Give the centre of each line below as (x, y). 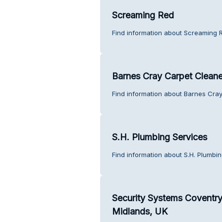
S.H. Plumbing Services (159, 137)
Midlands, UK (139, 211)
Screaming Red (143, 15)
